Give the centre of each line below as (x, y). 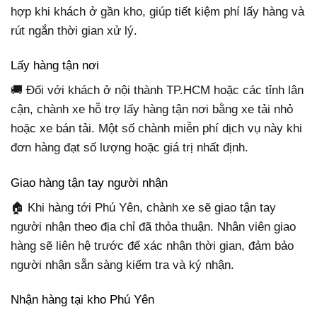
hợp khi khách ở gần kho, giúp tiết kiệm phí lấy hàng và (157, 11)
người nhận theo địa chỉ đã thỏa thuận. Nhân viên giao (153, 227)
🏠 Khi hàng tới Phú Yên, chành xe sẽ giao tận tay (143, 208)
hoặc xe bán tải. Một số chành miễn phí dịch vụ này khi (156, 129)
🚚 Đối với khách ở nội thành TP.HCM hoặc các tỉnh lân (157, 91)
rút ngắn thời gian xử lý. (74, 30)
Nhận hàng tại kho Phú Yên (82, 300)
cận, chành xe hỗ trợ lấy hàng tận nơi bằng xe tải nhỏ (152, 110)
